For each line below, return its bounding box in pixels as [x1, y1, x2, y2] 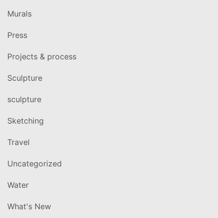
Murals [7, 8, 32, 18]
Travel [7, 137, 30, 147]
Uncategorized [7, 158, 62, 168]
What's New [7, 201, 51, 211]
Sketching [7, 115, 44, 126]
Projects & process [7, 51, 76, 61]
